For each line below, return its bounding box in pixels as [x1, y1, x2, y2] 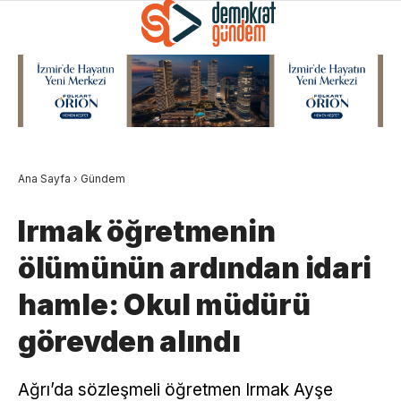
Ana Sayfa [18, 171, 71, 185]
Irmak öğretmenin [18, 213, 276, 249]
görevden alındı [18, 323, 241, 359]
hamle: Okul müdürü [18, 286, 311, 322]
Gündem [81, 171, 125, 185]
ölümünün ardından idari [18, 250, 372, 286]
